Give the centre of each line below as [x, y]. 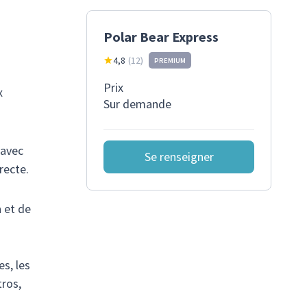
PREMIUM [170, 60]
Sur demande [137, 104]
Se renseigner [179, 157]
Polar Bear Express [161, 37]
